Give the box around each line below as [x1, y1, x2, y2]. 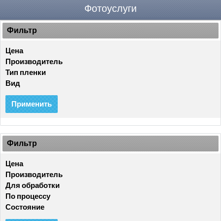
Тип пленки [5, 68, 46, 77]
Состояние [5, 203, 44, 212]
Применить [11, 100, 52, 109]
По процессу [5, 192, 50, 201]
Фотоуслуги [84, 2, 137, 15]
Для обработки [5, 181, 60, 190]
